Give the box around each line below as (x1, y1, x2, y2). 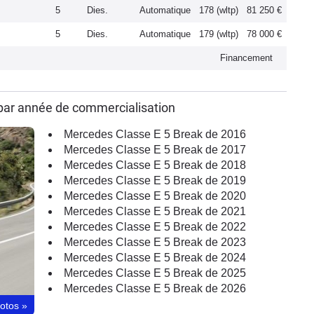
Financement (220, 53, 273, 63)
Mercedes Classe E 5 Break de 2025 (64, 267, 246, 279)
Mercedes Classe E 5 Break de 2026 (64, 282, 246, 294)
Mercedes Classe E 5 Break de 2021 (64, 205, 246, 217)
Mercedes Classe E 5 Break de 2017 (64, 144, 246, 156)
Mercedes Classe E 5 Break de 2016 (64, 128, 246, 140)
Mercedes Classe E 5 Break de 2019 (64, 175, 246, 186)
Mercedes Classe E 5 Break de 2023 (64, 236, 246, 248)
